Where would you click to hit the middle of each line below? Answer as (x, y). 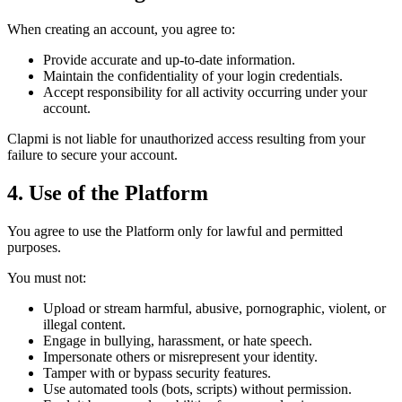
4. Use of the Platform (108, 193)
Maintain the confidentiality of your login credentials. (193, 76)
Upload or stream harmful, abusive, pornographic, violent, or (214, 309)
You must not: (47, 278)
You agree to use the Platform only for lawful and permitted (175, 232)
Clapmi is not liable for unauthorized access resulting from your (186, 139)
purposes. (34, 248)
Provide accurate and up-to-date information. (169, 60)
